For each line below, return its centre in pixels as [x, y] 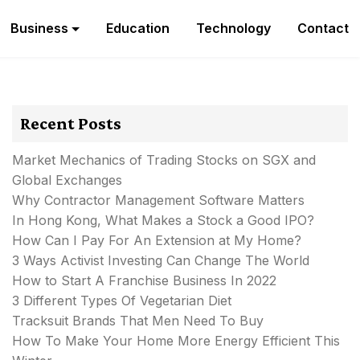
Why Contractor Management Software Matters [158, 200]
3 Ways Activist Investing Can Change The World [161, 260]
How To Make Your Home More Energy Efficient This [176, 341]
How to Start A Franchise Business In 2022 [144, 280]
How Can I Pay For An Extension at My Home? [157, 240]
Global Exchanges [67, 180]
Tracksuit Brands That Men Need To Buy [138, 321]
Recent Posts [71, 123]
